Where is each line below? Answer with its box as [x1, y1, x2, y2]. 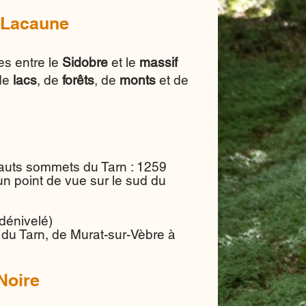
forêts [62, 72, 94, 87]
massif [139, 55, 178, 70]
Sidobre [62, 55, 111, 70]
